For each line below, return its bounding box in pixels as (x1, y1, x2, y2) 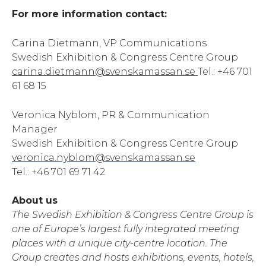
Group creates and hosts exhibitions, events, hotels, (12, 252, 254, 264)
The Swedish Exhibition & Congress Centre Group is (12, 209, 254, 221)
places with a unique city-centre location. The (12, 237, 227, 249)
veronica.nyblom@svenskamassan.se (12, 151, 195, 163)
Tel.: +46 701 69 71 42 (12, 166, 105, 178)
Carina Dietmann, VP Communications (12, 37, 207, 49)
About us (12, 195, 58, 207)
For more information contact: (12, 8, 167, 20)
